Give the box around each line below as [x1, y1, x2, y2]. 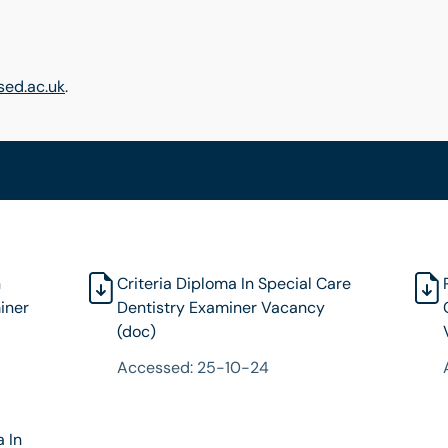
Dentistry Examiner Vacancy [117, 297, 326, 318]
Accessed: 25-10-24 [117, 357, 270, 378]
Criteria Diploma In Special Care [117, 273, 352, 294]
